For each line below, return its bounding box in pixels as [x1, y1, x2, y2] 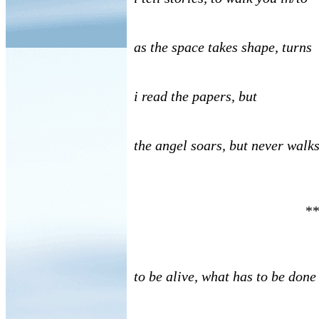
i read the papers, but [134, 88, 257, 104]
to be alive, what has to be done [134, 268, 316, 284]
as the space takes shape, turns [134, 39, 312, 55]
